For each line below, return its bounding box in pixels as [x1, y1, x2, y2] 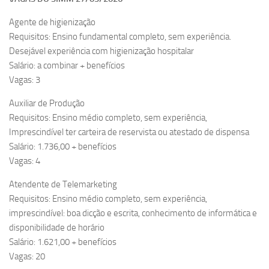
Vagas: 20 [9, 251, 45, 262]
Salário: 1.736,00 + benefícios [9, 141, 116, 153]
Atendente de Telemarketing [9, 179, 117, 190]
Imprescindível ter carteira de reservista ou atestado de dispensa [9, 127, 249, 138]
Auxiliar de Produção [9, 98, 85, 109]
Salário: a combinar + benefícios [9, 60, 125, 71]
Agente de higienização [9, 17, 95, 28]
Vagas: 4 [9, 156, 40, 167]
